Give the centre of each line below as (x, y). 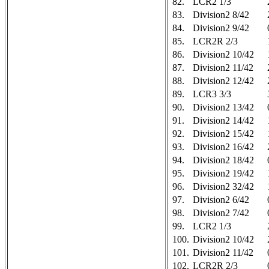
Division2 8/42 (221, 15)
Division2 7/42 (221, 213)
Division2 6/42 (221, 200)
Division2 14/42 (223, 120)
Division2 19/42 (223, 173)
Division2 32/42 (223, 186)
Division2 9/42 (221, 28)
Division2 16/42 (223, 147)
